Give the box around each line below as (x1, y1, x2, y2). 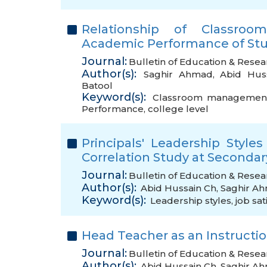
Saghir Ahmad (144, 69, 213, 80)
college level (148, 103, 209, 114)
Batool (82, 80, 113, 91)
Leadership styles (150, 195, 231, 206)
